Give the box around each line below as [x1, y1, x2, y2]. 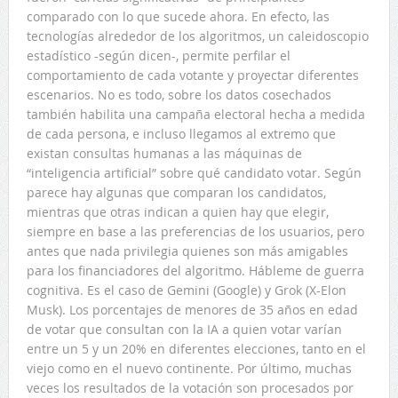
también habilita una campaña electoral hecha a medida [26, 106, 365, 123]
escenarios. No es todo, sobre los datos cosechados [26, 86, 331, 104]
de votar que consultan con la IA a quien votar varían [26, 321, 342, 338]
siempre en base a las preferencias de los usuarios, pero [26, 223, 364, 241]
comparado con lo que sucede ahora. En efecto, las [26, 8, 330, 26]
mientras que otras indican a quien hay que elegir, [26, 203, 329, 221]
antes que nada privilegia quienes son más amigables [26, 243, 348, 260]
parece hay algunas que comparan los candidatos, [26, 184, 326, 202]
